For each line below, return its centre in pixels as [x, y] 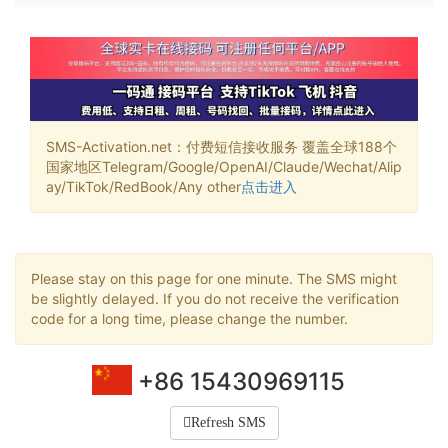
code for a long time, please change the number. [189, 318]
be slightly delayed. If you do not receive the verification [215, 298]
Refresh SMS [228, 422]
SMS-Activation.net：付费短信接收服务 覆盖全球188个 [221, 146]
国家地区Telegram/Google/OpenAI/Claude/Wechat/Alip [224, 166]
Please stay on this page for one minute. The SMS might [214, 278]
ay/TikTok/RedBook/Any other [143, 186]
